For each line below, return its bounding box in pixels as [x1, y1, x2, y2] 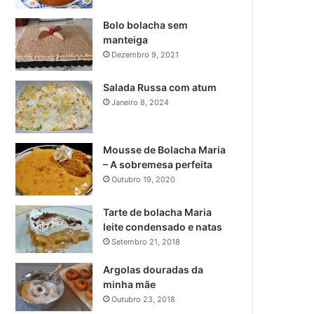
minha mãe [103, 278, 156, 291]
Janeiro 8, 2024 [111, 97, 170, 107]
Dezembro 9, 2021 [111, 49, 179, 60]
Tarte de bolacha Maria [103, 205, 212, 218]
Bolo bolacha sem [103, 18, 189, 31]
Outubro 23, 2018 [111, 294, 176, 305]
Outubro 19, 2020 [111, 174, 176, 184]
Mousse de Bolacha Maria [103, 143, 226, 156]
